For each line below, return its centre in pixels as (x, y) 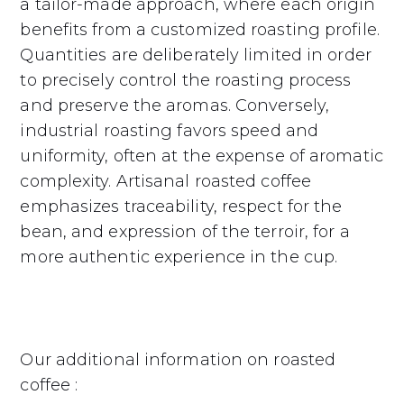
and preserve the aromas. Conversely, (175, 106)
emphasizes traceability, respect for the (181, 207)
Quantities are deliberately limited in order (196, 55)
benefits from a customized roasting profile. (200, 30)
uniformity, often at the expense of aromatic (202, 156)
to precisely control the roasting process (186, 81)
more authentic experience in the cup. (179, 257)
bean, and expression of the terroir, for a (185, 232)
